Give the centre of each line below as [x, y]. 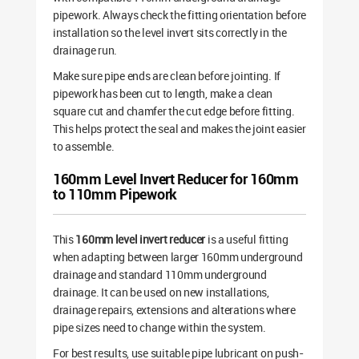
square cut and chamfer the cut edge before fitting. [173, 111]
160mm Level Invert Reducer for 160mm [175, 179]
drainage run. [85, 50]
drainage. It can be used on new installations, [161, 292]
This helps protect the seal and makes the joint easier [179, 129]
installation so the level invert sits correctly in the [169, 33]
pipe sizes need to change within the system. [159, 328]
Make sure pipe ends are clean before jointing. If [167, 76]
